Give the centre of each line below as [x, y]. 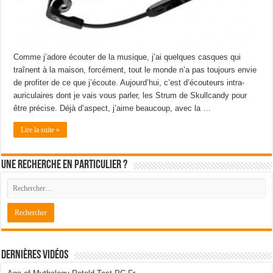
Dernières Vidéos [35, 255]
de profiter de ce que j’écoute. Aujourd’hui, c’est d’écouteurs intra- [129, 82]
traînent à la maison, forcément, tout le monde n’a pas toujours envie [135, 69]
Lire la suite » [41, 129]
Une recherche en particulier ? [65, 165]
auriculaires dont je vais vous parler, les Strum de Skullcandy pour [130, 95]
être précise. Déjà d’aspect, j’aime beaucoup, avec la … [112, 108]
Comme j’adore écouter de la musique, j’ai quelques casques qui [127, 57]
